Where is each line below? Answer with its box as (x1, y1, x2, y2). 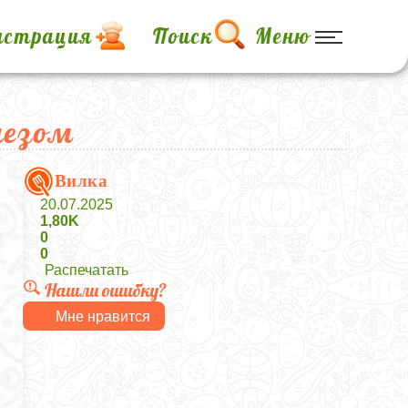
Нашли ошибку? (44, 279, 167, 301)
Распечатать (44, 262, 128, 278)
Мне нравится (55, 308, 150, 324)
